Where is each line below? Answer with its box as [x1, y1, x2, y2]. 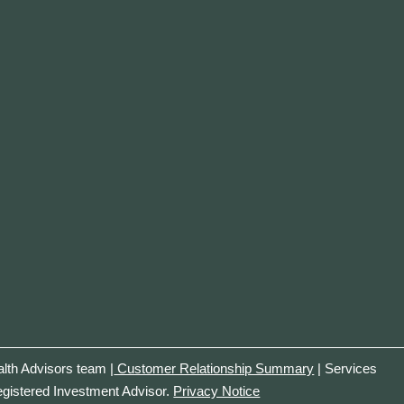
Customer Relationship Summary [114, 361, 315, 377]
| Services [314, 361, 378, 377]
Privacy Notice [173, 383, 261, 399]
